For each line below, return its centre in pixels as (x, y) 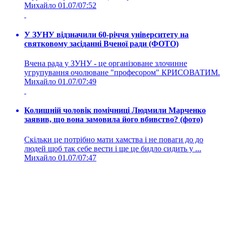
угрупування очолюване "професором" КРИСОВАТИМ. (122, 72)
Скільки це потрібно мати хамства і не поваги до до (114, 139)
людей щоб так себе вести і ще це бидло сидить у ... (113, 148)
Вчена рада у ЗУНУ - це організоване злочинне (106, 63)
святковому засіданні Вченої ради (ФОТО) (101, 43)
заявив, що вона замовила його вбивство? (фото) (114, 120)
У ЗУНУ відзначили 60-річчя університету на (106, 34)
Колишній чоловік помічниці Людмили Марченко (115, 110)
